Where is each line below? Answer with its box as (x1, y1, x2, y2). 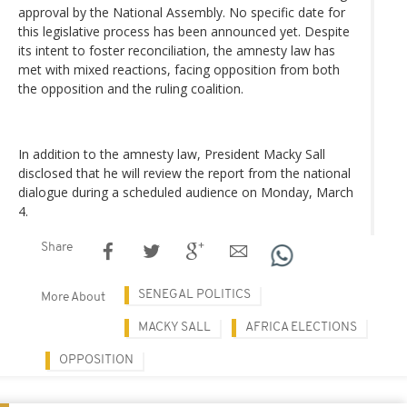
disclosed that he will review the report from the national (18, 164, 351, 182)
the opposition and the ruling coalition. (18, 79, 243, 97)
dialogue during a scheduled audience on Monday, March (18, 183, 353, 201)
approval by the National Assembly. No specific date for (18, 3, 345, 21)
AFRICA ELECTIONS (245, 320, 357, 334)
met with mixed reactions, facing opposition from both (18, 60, 340, 78)
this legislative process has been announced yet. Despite (18, 22, 350, 40)
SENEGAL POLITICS (138, 287, 251, 302)
